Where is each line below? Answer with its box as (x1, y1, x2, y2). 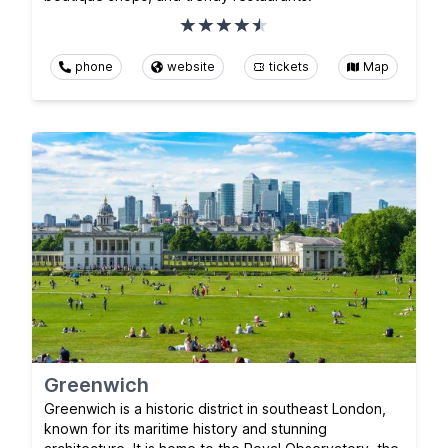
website (167, 59, 215, 75)
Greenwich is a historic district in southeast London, (44, 399, 386, 417)
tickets (269, 59, 309, 75)
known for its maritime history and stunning (44, 419, 327, 437)
